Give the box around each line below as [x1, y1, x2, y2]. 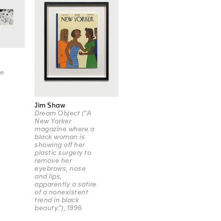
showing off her [35, 141, 85, 149]
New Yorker [35, 117, 72, 125]
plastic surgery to [35, 149, 92, 157]
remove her [35, 157, 72, 165]
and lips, [35, 173, 62, 181]
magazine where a [35, 125, 95, 133]
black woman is [35, 133, 85, 141]
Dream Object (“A [35, 110, 92, 117]
